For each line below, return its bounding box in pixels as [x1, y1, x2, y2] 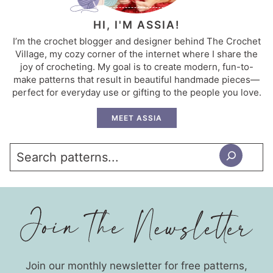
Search [9, 146, 49, 161]
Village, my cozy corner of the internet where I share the [15, 48, 258, 60]
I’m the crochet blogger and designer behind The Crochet [12, 35, 261, 47]
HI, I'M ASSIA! [93, 18, 180, 31]
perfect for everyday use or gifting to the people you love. [12, 86, 261, 98]
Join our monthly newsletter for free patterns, [26, 259, 247, 272]
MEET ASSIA [111, 113, 162, 122]
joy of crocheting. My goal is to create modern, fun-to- [19, 60, 253, 73]
